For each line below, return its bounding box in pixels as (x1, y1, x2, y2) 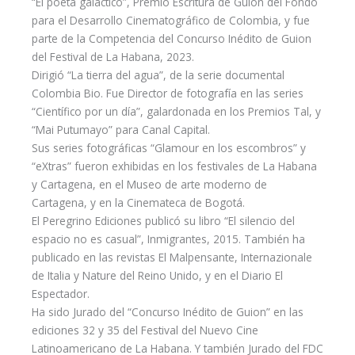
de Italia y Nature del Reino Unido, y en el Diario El (32, 267, 283, 283)
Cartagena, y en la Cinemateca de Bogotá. (32, 194, 245, 210)
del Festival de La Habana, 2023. (32, 48, 194, 64)
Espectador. (32, 285, 90, 301)
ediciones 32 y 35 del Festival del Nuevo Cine (32, 322, 258, 338)
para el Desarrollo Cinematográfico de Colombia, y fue (32, 12, 310, 28)
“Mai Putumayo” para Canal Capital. (32, 121, 210, 137)
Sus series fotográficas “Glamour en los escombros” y (32, 139, 306, 155)
